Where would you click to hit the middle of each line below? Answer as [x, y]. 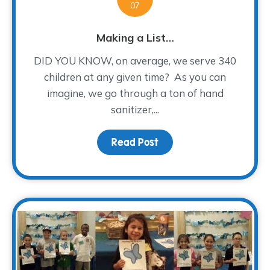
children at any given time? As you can [135, 77]
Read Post [135, 143]
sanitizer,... [135, 110]
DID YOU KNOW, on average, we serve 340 [135, 61]
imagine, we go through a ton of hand [135, 93]
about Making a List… [208, 143]
